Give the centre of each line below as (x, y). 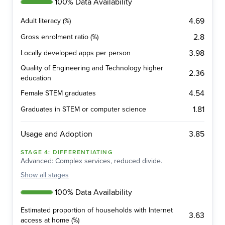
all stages (54, 175)
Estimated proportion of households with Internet (97, 210)
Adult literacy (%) (46, 21)
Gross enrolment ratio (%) (60, 37)
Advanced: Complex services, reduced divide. (91, 161)
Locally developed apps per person (76, 53)
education (36, 78)
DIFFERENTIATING (83, 152)
